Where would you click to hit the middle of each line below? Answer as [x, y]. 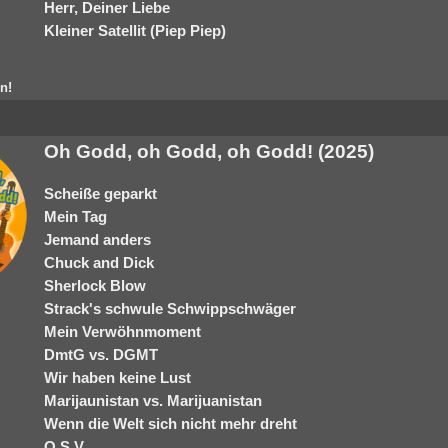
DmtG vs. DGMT [101, 354]
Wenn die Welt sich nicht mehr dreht [170, 423]
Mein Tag [75, 216]
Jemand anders [97, 239]
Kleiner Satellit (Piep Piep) [135, 30]
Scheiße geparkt [100, 193]
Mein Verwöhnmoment [122, 331]
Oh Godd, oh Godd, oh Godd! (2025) [209, 151]
